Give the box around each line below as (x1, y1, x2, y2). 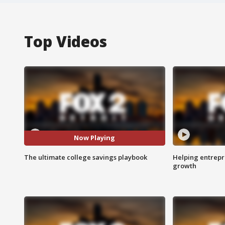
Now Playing (74, 133, 116, 143)
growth (172, 161, 196, 170)
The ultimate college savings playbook (24, 152, 147, 162)
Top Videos (24, 31, 107, 52)
